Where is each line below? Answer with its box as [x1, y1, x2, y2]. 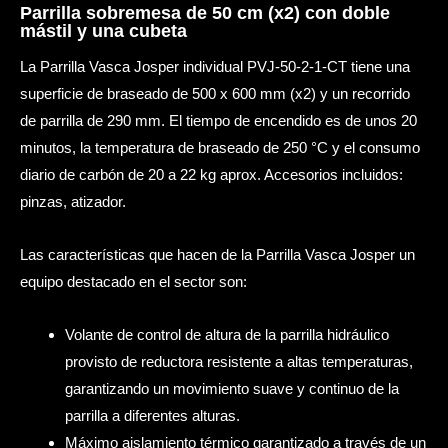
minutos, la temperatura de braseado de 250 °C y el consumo [20, 138, 420, 156]
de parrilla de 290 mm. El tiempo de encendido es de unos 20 [20, 111, 417, 129]
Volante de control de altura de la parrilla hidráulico [65, 326, 389, 344]
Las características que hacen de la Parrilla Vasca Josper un [20, 246, 415, 263]
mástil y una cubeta [20, 21, 187, 42]
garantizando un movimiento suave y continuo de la [65, 380, 399, 398]
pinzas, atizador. [20, 192, 126, 210]
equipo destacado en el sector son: [20, 273, 247, 290]
